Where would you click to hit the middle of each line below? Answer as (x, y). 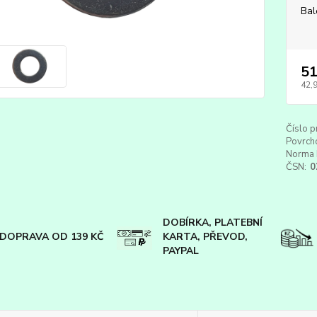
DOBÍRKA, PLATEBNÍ (212, 223)
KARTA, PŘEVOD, (205, 237)
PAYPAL (180, 251)
